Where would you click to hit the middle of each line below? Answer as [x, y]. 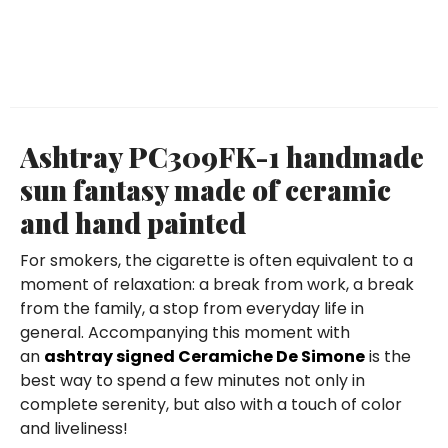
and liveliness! [74, 428]
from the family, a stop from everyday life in [192, 308]
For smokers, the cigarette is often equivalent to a [216, 260]
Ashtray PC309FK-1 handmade [222, 156]
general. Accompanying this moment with [185, 332]
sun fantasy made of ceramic [205, 189]
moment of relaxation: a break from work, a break [217, 284]
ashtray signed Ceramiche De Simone [204, 356]
